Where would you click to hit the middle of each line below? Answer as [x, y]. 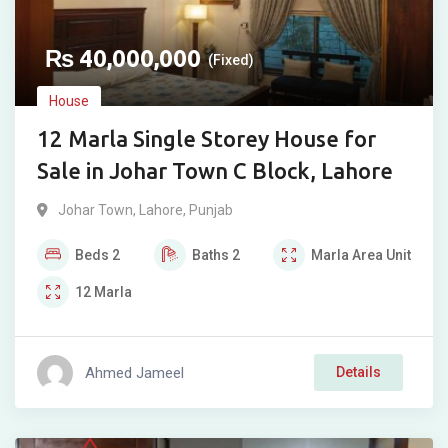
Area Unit [381, 255]
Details [358, 372]
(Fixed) [231, 60]
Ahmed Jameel [134, 372]
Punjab [211, 210]
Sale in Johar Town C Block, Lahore [215, 171]
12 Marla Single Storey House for [206, 139]
